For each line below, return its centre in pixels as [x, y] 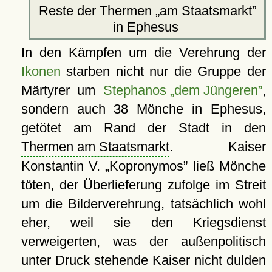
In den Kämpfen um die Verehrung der [143, 53]
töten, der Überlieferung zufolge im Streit [143, 185]
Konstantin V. [63, 166]
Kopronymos [147, 166]
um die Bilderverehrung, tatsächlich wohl [143, 204]
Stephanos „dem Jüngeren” [183, 90]
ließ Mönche [227, 166]
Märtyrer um [62, 90]
